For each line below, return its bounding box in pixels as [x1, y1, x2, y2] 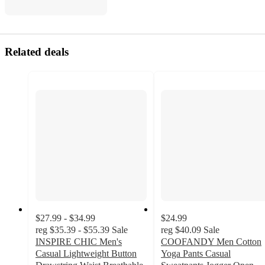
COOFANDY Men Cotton [161, 236, 261, 247]
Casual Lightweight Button [35, 248, 137, 258]
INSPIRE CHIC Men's [35, 236, 122, 247]
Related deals [5, 45, 69, 58]
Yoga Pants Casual [161, 248, 231, 258]
